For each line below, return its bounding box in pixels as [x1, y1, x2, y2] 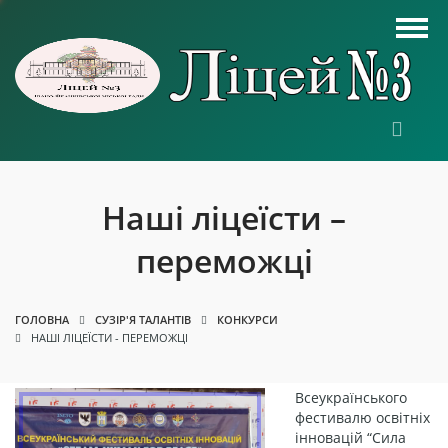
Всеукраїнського [295, 388, 407, 407]
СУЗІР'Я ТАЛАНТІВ [95, 312, 191, 327]
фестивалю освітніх [295, 408, 430, 427]
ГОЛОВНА [15, 312, 69, 327]
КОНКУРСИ [217, 312, 278, 327]
